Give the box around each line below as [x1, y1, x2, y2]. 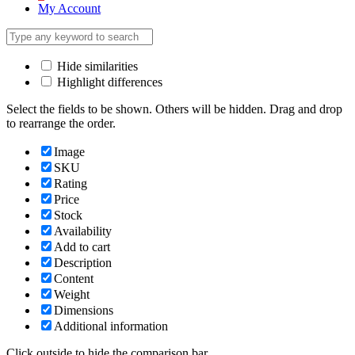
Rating [54, 176, 87, 190]
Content [54, 271, 94, 285]
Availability [54, 223, 112, 238]
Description [54, 255, 112, 269]
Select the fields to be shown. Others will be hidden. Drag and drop [6, 101, 342, 116]
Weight [54, 287, 90, 301]
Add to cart [54, 239, 110, 254]
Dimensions [54, 303, 113, 317]
